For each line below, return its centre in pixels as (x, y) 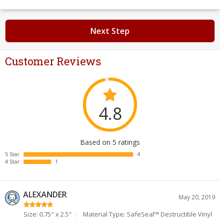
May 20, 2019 (197, 197)
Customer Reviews (53, 61)
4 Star (12, 161)
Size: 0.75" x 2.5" (48, 214)
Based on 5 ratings (110, 142)
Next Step (110, 31)
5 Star (12, 154)
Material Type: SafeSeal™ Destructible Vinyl (147, 214)
